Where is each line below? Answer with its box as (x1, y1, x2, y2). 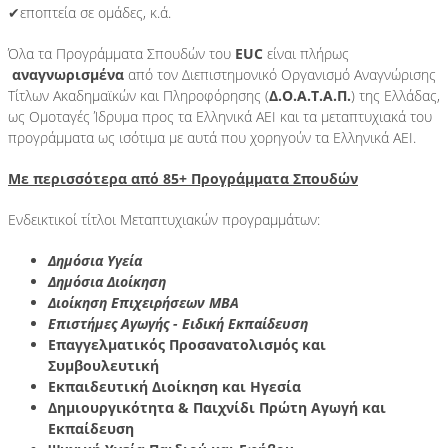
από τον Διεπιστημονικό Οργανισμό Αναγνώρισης (124, 64, 436, 84)
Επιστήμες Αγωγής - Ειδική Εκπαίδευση (48, 313, 308, 333)
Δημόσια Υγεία (48, 250, 142, 270)
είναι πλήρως (267, 43, 353, 63)
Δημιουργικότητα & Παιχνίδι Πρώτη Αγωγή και (48, 397, 386, 417)
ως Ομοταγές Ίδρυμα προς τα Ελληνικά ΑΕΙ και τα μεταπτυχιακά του (8, 106, 432, 126)
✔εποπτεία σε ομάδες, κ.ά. (8, 2, 171, 22)
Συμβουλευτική (48, 355, 159, 375)
